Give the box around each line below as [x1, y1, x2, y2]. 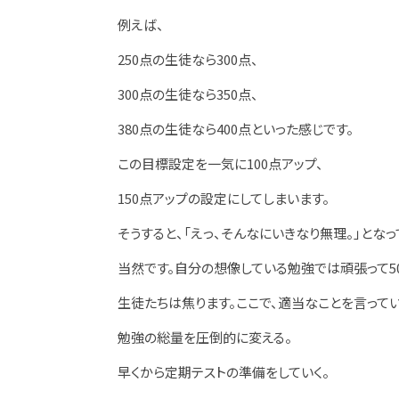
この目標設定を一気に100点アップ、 [118, 154, 323, 173]
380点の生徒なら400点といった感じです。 [118, 119, 354, 138]
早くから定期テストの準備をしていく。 [118, 362, 330, 381]
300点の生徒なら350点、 [118, 85, 258, 103]
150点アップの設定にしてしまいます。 [118, 189, 330, 208]
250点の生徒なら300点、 [118, 50, 258, 69]
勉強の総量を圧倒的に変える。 [118, 328, 292, 346]
